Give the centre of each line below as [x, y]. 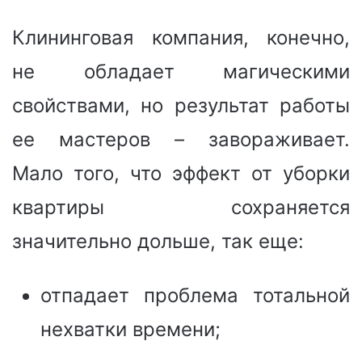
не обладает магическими [181, 71]
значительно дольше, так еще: [158, 241]
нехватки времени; [130, 329]
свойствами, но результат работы [181, 105]
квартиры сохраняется [181, 207]
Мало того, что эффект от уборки [181, 173]
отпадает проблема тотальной [195, 295]
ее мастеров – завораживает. [181, 139]
